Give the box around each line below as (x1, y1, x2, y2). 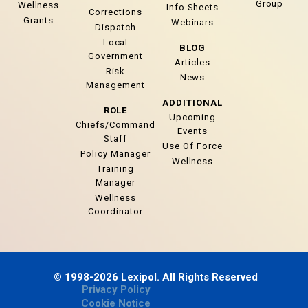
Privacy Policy (81, 283, 151, 296)
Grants (23, 14, 54, 25)
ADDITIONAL (162, 97, 223, 108)
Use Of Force (162, 140, 223, 151)
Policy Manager (80, 148, 151, 159)
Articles (175, 56, 210, 67)
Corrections (89, 6, 142, 17)
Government (88, 50, 143, 61)
